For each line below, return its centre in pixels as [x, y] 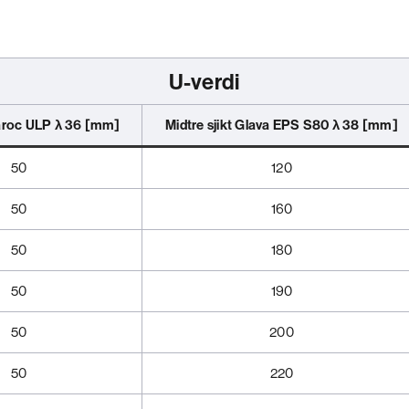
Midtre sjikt [199, 124]
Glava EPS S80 [281, 124]
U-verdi [204, 81]
